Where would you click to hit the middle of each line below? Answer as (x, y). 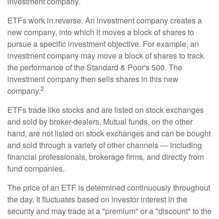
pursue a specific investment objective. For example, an (103, 44)
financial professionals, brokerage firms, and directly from (106, 157)
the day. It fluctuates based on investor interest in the (97, 199)
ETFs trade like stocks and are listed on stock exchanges (106, 110)
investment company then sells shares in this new (93, 79)
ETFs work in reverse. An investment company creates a (105, 20)
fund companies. (36, 168)
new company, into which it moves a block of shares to (101, 32)
